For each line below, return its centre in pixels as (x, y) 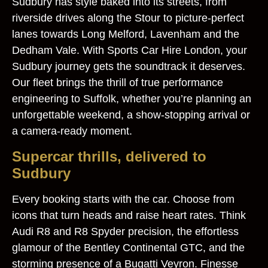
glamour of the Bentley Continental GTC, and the (128, 247)
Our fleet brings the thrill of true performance (118, 83)
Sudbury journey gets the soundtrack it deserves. (129, 67)
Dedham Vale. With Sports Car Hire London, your (130, 51)
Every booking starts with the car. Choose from (123, 199)
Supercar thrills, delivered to (109, 156)
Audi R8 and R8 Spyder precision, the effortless (125, 231)
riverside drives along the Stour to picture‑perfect (128, 18)
